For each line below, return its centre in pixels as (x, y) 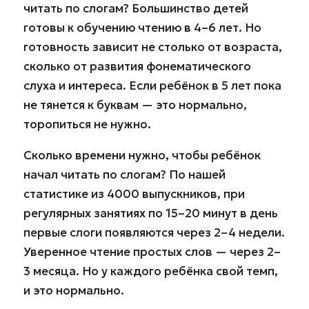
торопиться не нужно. (87, 124)
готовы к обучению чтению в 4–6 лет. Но (142, 27)
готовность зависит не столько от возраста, (153, 47)
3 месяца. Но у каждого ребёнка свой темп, (151, 271)
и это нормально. (74, 290)
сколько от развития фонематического (137, 66)
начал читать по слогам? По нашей (124, 174)
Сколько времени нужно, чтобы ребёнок (142, 155)
